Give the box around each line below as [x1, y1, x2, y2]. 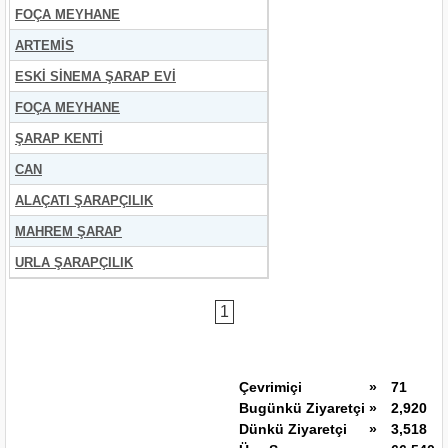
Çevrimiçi [239, 378, 303, 395]
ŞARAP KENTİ [14, 130, 103, 146]
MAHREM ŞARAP [14, 223, 122, 239]
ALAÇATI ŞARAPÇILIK [14, 192, 153, 208]
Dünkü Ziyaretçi [239, 420, 348, 437]
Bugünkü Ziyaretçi [239, 399, 366, 416]
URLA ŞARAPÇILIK [14, 254, 133, 270]
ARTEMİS [14, 37, 74, 53]
